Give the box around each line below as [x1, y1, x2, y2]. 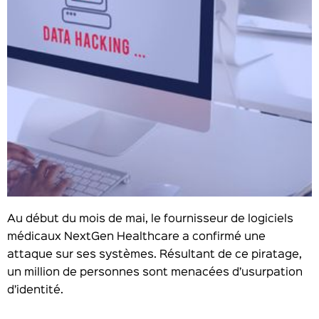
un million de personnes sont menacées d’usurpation [7, 268, 303, 278]
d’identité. [7, 286, 63, 296]
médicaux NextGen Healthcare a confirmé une [7, 232, 266, 242]
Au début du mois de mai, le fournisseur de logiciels [7, 214, 293, 224]
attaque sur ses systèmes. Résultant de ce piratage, [7, 250, 302, 260]
